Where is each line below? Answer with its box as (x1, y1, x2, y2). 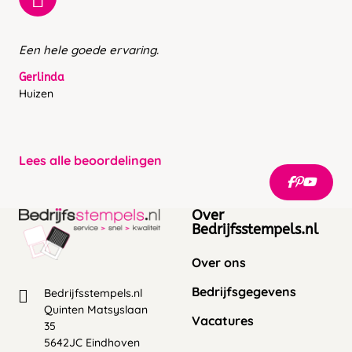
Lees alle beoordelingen (19, 152, 162, 169)
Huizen (19, 86, 53, 101)
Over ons (192, 255, 246, 271)
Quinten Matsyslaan (44, 302, 148, 317)
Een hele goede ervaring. (19, 42, 159, 58)
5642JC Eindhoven (44, 335, 140, 350)
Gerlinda (19, 71, 64, 85)
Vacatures (192, 313, 254, 329)
